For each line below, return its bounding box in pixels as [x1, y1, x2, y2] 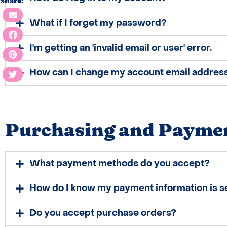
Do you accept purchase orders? [29, 207, 176, 219]
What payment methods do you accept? [29, 158, 210, 170]
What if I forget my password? [29, 17, 167, 29]
